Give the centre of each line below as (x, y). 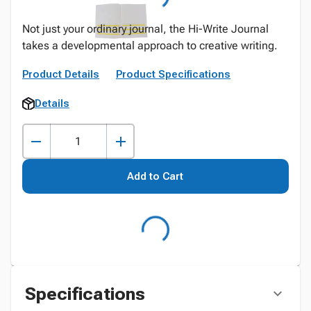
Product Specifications (173, 74)
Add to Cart (155, 176)
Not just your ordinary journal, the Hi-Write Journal (145, 29)
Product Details (61, 74)
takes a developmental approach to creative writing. (150, 45)
